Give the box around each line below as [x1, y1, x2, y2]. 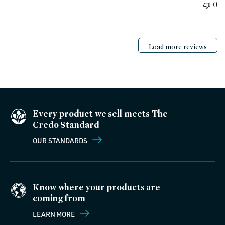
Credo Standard [33, 119, 99, 130]
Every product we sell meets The [33, 108, 168, 119]
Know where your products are [33, 182, 161, 193]
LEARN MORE [33, 210, 76, 219]
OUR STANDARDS [33, 136, 89, 145]
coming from [33, 193, 85, 204]
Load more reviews [149, 42, 207, 51]
